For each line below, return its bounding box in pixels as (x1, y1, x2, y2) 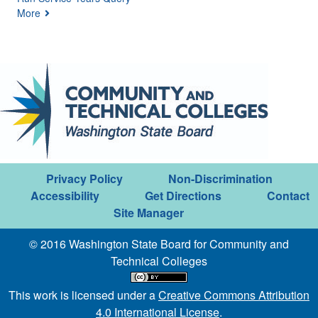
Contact (266, 187, 309, 204)
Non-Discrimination (168, 170, 273, 187)
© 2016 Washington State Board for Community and (29, 236, 289, 253)
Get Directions (144, 187, 221, 204)
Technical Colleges (111, 253, 207, 270)
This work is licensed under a (9, 287, 158, 304)
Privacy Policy (45, 170, 123, 187)
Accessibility (30, 187, 99, 204)
